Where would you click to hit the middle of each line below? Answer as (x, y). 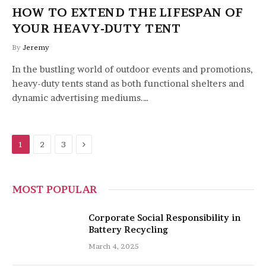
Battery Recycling (129, 229)
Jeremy (36, 47)
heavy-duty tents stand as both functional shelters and (128, 83)
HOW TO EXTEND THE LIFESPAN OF (127, 12)
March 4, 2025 (114, 246)
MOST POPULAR (55, 189)
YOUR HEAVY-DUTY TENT (96, 28)
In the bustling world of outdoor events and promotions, (132, 69)
